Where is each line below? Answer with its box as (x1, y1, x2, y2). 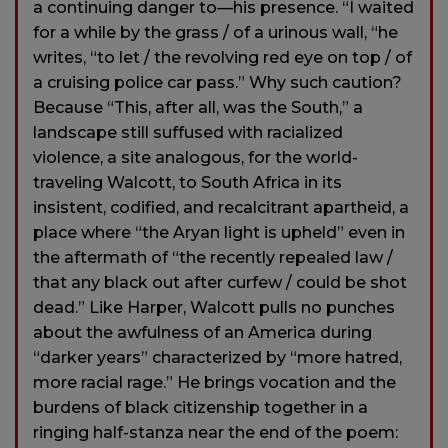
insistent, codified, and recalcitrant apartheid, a (33, 198, 409, 218)
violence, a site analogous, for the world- (33, 148, 358, 168)
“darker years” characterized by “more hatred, (33, 348, 402, 368)
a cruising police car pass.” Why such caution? (33, 73, 402, 93)
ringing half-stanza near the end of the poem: (33, 423, 398, 443)
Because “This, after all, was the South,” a (33, 98, 363, 118)
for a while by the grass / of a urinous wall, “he (33, 23, 398, 43)
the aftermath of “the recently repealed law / (33, 248, 393, 268)
